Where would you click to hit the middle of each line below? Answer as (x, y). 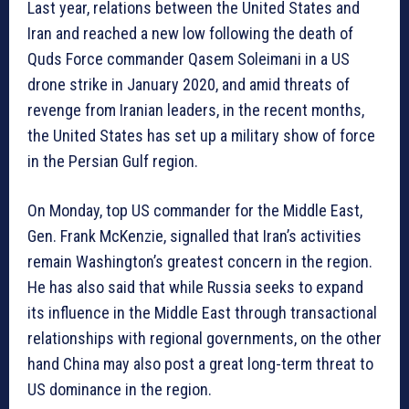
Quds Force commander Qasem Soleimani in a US (189, 59)
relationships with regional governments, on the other (204, 339)
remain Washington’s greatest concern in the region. (200, 262)
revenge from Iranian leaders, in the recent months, (196, 110)
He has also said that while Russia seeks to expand (195, 288)
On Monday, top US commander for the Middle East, (195, 211)
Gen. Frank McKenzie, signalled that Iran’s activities (194, 236)
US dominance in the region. (120, 390)
